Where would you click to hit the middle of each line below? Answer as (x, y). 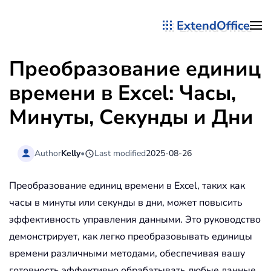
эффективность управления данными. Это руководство (135, 220)
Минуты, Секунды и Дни (131, 117)
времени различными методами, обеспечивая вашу (127, 254)
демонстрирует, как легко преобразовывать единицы (131, 237)
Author (48, 153)
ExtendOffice (213, 25)
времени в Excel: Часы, (122, 93)
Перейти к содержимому (83, 34)
